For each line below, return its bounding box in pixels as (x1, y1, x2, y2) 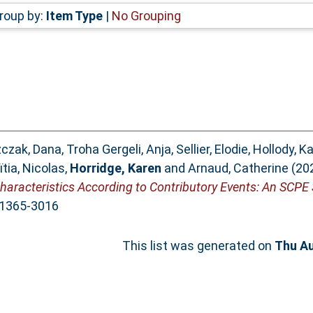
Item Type (45, 8, 103, 23)
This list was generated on (122, 238, 275, 254)
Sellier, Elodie (175, 142, 248, 157)
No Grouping (111, 8, 181, 23)
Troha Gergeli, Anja (66, 142, 171, 157)
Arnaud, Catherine (187, 161, 289, 176)
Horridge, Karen (69, 161, 161, 176)
